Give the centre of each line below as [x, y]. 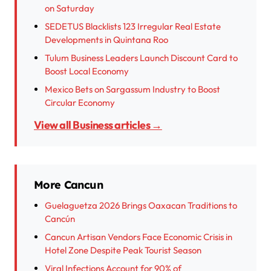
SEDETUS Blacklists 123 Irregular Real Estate [133, 27]
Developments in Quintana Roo [106, 40]
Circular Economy [80, 103]
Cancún [60, 219]
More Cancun [68, 185]
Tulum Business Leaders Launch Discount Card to [141, 58]
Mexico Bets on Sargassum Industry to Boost [132, 90]
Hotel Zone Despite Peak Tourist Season [123, 250]
